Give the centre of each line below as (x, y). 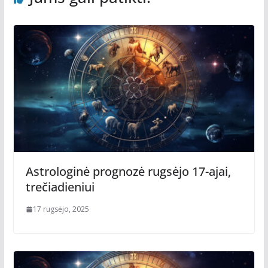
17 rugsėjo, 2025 (61, 209)
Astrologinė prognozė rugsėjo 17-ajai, (128, 171)
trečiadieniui (60, 187)
